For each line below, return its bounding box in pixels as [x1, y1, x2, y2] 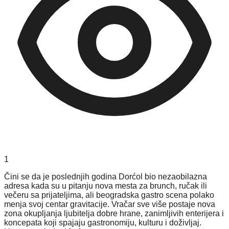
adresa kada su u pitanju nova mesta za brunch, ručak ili [4, 181, 207, 190]
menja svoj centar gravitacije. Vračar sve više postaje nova [4, 199, 215, 209]
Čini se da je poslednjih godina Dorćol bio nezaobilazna [4, 172, 207, 181]
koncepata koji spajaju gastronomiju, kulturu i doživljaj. [4, 218, 201, 227]
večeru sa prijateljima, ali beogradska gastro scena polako [4, 190, 214, 199]
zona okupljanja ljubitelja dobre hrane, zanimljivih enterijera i [4, 209, 224, 218]
